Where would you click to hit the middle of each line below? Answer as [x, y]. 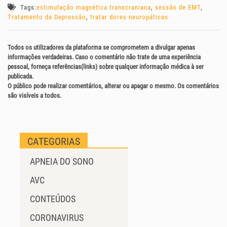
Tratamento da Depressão [47, 17]
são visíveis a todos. [34, 96]
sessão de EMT [178, 8]
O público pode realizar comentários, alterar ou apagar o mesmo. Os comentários [113, 86]
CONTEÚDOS [53, 199]
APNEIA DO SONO [62, 162]
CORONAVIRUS [57, 218]
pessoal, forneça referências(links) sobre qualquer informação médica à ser [106, 67]
